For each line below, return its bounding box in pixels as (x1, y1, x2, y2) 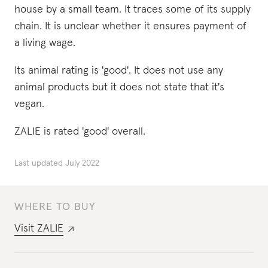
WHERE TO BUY (14, 202, 95, 212)
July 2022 (65, 159, 99, 167)
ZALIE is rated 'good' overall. (14, 126, 145, 137)
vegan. (14, 99, 44, 109)
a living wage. (14, 38, 75, 48)
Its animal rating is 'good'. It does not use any (14, 65, 223, 76)
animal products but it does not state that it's (14, 82, 224, 93)
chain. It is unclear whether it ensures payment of (14, 21, 246, 32)
